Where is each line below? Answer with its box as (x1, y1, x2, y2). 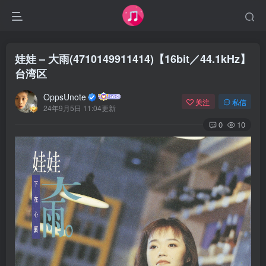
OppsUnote (43, 90, 86, 103)
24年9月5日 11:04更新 (43, 102, 116, 113)
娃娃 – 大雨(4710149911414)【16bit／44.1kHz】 (15, 51, 251, 66)
